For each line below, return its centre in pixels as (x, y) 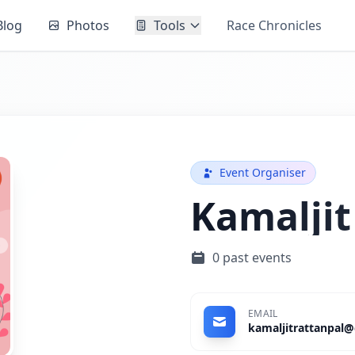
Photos (88, 25)
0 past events (252, 258)
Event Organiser (263, 173)
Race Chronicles (275, 25)
